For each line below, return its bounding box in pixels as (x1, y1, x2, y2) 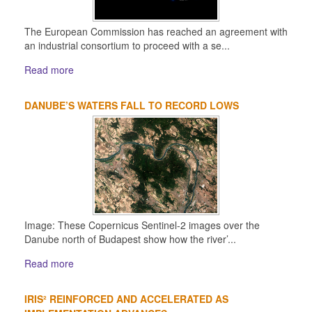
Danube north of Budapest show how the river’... (24, 231, 236, 246)
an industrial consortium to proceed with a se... (24, 38, 230, 52)
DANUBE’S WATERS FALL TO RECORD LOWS (24, 97, 239, 112)
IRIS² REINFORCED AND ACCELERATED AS (24, 291, 228, 306)
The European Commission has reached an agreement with (24, 24, 288, 38)
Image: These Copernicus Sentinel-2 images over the (24, 217, 260, 232)
